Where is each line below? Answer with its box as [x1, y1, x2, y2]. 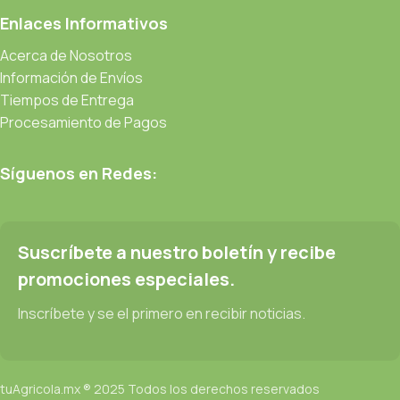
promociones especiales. [18, 266, 235, 291]
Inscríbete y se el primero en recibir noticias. [18, 303, 305, 323]
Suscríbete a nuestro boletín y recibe [18, 239, 336, 264]
